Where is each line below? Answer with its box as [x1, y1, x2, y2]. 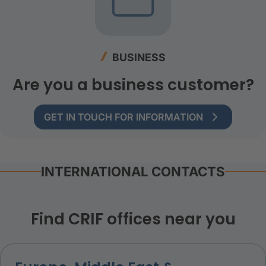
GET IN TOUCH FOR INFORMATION [44, 111, 203, 123]
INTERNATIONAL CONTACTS [41, 163, 225, 179]
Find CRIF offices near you [30, 208, 236, 230]
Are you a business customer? [12, 74, 254, 96]
